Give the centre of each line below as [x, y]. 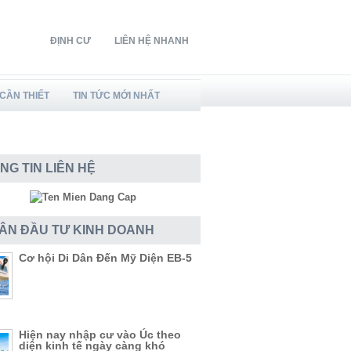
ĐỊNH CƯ [71, 41]
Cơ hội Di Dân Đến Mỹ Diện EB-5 [105, 258]
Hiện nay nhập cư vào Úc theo [100, 335]
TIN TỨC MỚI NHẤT [116, 96]
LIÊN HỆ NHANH [152, 41]
